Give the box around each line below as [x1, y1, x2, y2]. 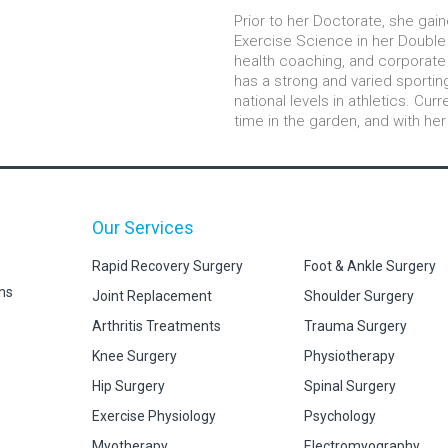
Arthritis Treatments [92, 318, 222, 334]
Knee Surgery [92, 348, 178, 364]
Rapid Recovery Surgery [92, 258, 244, 274]
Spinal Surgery [304, 378, 396, 394]
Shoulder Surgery [304, 288, 414, 304]
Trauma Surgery [304, 318, 407, 334]
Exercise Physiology [92, 408, 217, 424]
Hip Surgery [92, 378, 166, 394]
